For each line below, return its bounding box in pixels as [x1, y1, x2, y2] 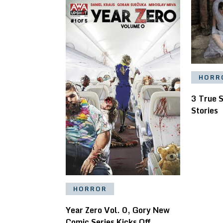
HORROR [73, 184, 107, 194]
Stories [191, 104, 219, 117]
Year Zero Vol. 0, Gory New [66, 203, 170, 217]
